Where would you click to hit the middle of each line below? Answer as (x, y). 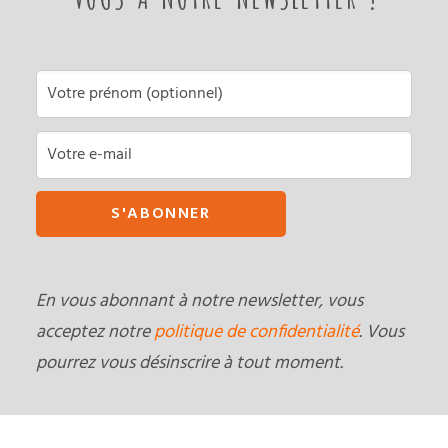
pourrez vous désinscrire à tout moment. (189, 363)
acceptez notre (95, 332)
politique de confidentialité (256, 332)
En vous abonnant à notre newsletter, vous (199, 301)
